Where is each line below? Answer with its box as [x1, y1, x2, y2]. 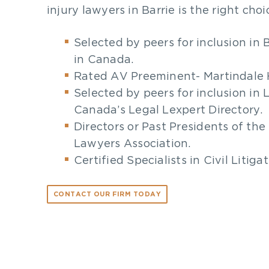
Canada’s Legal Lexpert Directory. [74, 105, 263, 116]
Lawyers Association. [74, 139, 191, 150]
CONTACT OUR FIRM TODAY [53, 191, 162, 198]
